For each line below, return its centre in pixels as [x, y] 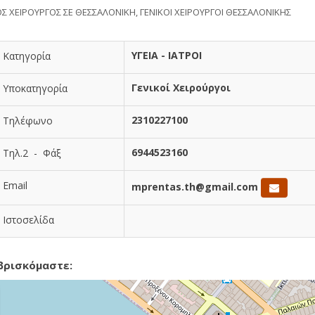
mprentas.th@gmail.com [195, 186]
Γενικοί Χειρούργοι [181, 88]
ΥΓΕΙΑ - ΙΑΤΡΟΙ [167, 55]
